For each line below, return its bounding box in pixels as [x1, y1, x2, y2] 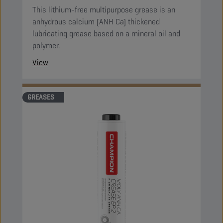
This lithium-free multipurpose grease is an [32, 4, 175, 15]
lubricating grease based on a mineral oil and [32, 28, 180, 39]
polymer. [32, 40, 60, 51]
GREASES [27, 93, 54, 102]
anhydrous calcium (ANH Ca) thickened [32, 16, 160, 27]
